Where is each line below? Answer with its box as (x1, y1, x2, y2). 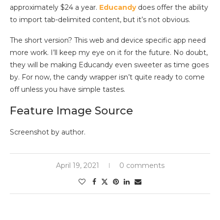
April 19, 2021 (55, 161, 99, 170)
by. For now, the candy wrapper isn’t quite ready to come (10, 72, 205, 82)
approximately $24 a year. (10, 2, 99, 12)
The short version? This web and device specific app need (10, 35, 206, 45)
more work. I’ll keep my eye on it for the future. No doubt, (10, 48, 208, 57)
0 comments (119, 161, 165, 170)
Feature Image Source (10, 104, 133, 117)
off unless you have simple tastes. (10, 84, 125, 94)
